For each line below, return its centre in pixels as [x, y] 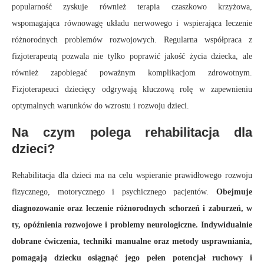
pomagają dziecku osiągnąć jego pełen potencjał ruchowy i [132, 258]
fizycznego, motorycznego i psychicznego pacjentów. [114, 192]
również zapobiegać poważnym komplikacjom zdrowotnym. [132, 73]
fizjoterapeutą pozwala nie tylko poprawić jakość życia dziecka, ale [132, 57]
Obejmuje [234, 192]
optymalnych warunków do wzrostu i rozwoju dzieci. [100, 106]
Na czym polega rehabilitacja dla [132, 133]
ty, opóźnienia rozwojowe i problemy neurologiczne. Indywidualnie [132, 225]
